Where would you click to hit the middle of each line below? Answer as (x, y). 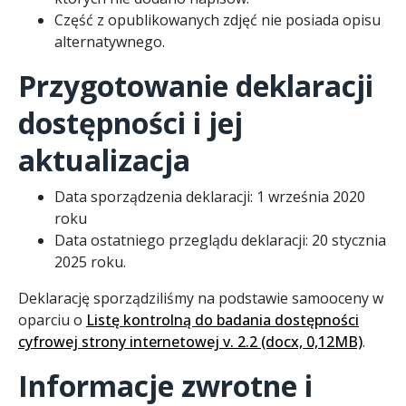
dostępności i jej (130, 122)
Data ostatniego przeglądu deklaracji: (183, 240)
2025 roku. (90, 261)
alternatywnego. (110, 41)
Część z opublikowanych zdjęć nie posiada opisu (217, 19)
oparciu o (52, 319)
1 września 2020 (311, 196)
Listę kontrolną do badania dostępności (222, 319)
